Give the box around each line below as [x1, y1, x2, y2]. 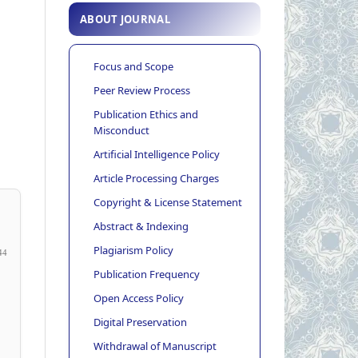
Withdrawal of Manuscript [93, 338, 217, 353]
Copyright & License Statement [93, 194, 242, 209]
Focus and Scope [93, 59, 173, 74]
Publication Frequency [93, 266, 200, 281]
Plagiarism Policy [93, 242, 173, 257]
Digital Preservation [93, 314, 187, 329]
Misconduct [93, 123, 149, 138]
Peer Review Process [93, 83, 190, 98]
